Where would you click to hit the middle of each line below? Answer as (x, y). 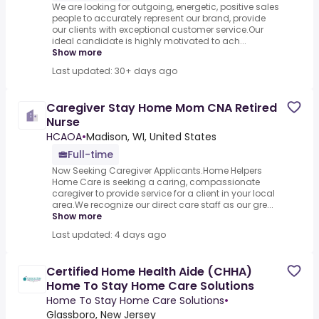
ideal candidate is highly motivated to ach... (149, 41)
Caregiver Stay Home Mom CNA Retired (162, 108)
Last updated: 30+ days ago (115, 71)
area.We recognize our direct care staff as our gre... (163, 205)
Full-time (90, 155)
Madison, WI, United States (151, 137)
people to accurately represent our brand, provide (159, 19)
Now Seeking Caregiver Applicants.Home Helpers (157, 171)
